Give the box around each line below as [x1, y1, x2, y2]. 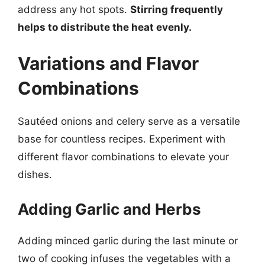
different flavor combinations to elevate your [18, 151, 229, 163]
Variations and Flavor [18, 53, 199, 74]
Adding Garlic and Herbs [18, 199, 201, 218]
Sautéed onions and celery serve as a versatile [18, 115, 240, 127]
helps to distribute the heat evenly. [18, 21, 192, 33]
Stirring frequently [130, 3, 223, 15]
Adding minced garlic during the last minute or [18, 234, 238, 247]
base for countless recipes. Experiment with [18, 133, 225, 145]
